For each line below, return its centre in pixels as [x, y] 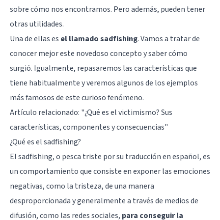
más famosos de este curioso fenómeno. [77, 97]
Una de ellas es [35, 39]
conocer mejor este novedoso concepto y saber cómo [99, 53]
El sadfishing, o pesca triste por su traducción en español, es [110, 156]
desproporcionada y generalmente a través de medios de [104, 201]
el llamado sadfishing [99, 39]
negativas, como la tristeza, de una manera [82, 186]
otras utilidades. [37, 24]
